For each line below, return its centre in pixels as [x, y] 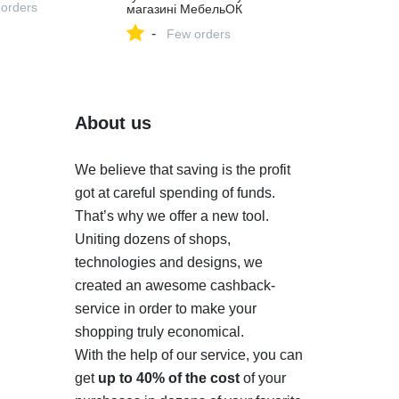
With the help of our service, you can [188, 355]
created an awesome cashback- [175, 285]
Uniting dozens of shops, [152, 239]
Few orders [199, 34]
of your [262, 378]
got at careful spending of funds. [175, 193]
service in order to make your [165, 309]
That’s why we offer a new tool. [171, 216]
